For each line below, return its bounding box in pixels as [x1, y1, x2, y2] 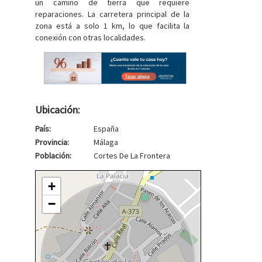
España [94, 123, 119, 135]
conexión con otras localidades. [35, 32, 146, 43]
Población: [35, 150, 72, 161]
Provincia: [35, 137, 70, 148]
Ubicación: [35, 103, 81, 117]
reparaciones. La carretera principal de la [35, 9, 190, 19]
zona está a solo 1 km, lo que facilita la [35, 20, 190, 31]
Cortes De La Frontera [94, 150, 171, 161]
